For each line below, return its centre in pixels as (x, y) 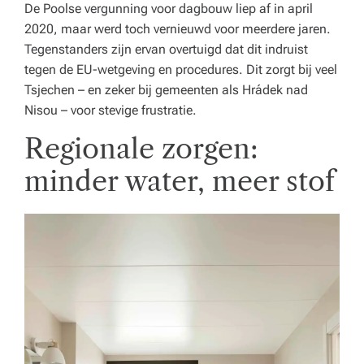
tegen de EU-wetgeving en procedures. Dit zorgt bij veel (181, 69)
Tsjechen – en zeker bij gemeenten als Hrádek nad (166, 90)
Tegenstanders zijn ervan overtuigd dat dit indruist (166, 49)
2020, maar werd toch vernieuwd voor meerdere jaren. (178, 29)
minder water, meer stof (180, 181)
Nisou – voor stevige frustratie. (110, 110)
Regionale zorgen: (141, 149)
